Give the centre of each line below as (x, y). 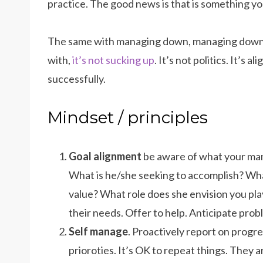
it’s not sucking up (113, 60)
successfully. (77, 79)
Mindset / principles (128, 117)
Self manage (98, 231)
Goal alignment (105, 156)
